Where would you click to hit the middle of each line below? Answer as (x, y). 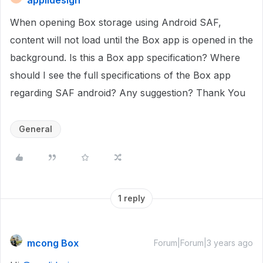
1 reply (131, 198)
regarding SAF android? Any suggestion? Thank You (128, 93)
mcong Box (53, 243)
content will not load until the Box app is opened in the (131, 40)
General (36, 129)
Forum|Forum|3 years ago (203, 243)
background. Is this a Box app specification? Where (125, 58)
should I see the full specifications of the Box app (120, 75)
